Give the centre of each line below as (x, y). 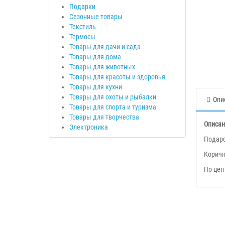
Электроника (89, 127)
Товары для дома (95, 57)
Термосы (82, 36)
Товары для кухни (96, 87)
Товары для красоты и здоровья (117, 77)
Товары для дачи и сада (105, 46)
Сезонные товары (96, 16)
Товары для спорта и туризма (113, 107)
